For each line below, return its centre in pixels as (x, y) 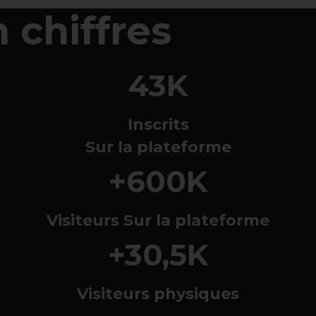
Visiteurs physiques (158, 294)
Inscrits (158, 125)
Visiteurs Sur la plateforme (158, 221)
